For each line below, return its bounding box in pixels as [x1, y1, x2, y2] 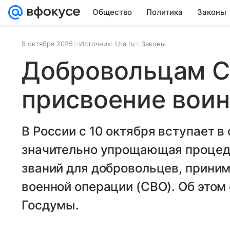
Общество [92, 7, 132, 17]
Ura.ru [115, 40, 135, 48]
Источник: [79, 40, 115, 48]
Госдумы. [22, 198, 80, 213]
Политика [146, 7, 183, 17]
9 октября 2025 [22, 40, 73, 48]
